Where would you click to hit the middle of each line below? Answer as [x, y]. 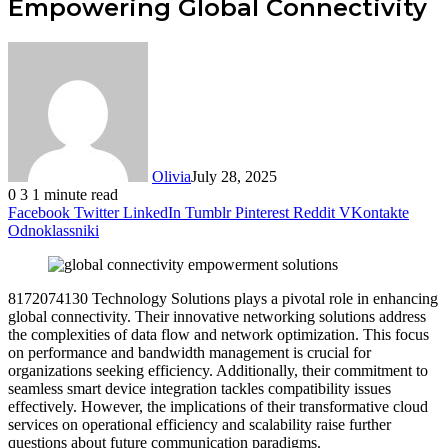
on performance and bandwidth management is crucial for [189, 352]
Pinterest [262, 212]
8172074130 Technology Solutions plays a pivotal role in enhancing [223, 298]
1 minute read [75, 194]
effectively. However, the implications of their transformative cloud [218, 406]
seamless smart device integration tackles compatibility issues [199, 388]
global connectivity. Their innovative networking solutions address [217, 316]
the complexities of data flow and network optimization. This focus [218, 334]
